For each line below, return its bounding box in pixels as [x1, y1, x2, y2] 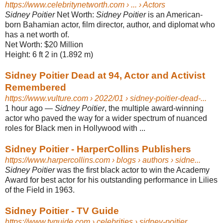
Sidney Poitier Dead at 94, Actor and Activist [5, 70, 205, 81]
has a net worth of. [5, 30, 69, 39]
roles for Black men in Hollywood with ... [5, 123, 145, 132]
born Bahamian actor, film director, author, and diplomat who [5, 20, 215, 29]
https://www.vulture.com [5, 94, 88, 103]
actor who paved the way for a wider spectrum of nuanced [5, 113, 207, 122]
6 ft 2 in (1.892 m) [32, 50, 93, 59]
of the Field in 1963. [5, 185, 75, 194]
